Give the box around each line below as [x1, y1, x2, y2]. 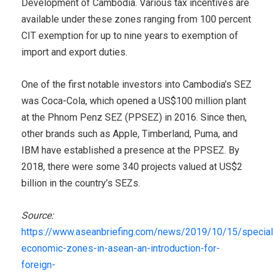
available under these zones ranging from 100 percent [21, 13, 251, 26]
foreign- [21, 259, 55, 271]
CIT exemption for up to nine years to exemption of [21, 30, 238, 42]
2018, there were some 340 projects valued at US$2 [21, 161, 243, 173]
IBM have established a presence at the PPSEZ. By [21, 144, 239, 157]
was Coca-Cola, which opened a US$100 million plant [21, 95, 246, 107]
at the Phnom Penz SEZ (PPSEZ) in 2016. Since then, [21, 112, 247, 124]
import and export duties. [21, 46, 127, 58]
